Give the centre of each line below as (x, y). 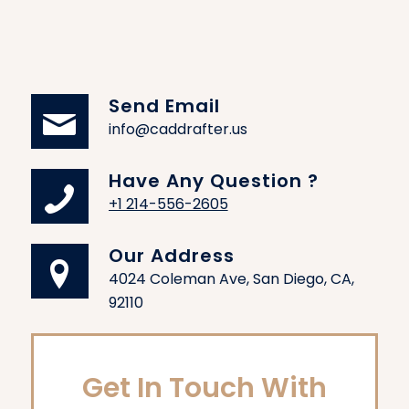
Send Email (164, 106)
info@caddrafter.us (178, 130)
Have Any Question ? (213, 181)
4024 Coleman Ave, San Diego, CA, (231, 279)
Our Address (171, 256)
